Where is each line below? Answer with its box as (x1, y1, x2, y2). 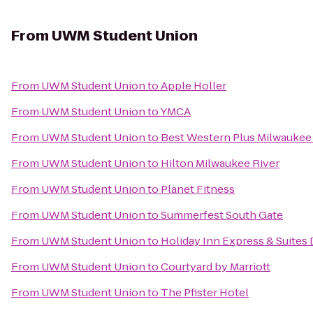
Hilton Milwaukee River (161, 156, 279, 170)
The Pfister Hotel (161, 285, 249, 300)
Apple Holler (161, 78, 226, 93)
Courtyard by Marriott (161, 259, 270, 274)
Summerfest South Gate (161, 208, 283, 222)
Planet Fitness (161, 182, 235, 196)
